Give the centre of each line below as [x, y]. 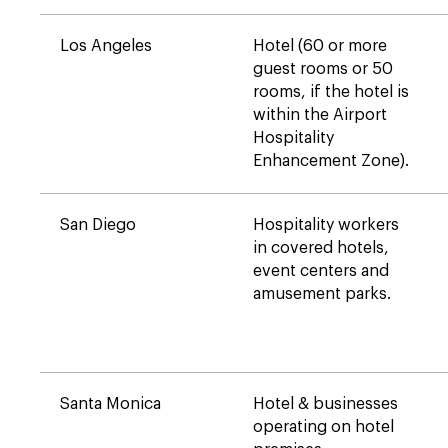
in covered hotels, [321, 248]
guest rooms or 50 [323, 69]
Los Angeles [106, 46]
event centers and [321, 271]
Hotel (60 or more [320, 46]
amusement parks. [322, 294]
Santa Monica [110, 404]
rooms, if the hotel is [331, 92]
